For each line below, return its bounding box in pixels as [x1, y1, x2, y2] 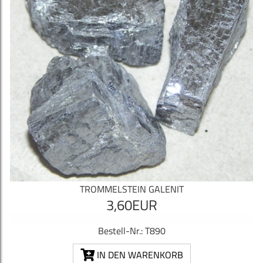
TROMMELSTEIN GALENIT [79, 182, 184, 197]
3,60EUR [106, 194, 157, 216]
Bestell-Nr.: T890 [97, 224, 166, 238]
